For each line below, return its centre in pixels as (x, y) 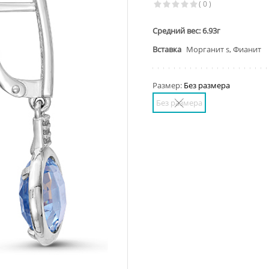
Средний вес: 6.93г (186, 31)
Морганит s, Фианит (223, 49)
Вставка (167, 49)
